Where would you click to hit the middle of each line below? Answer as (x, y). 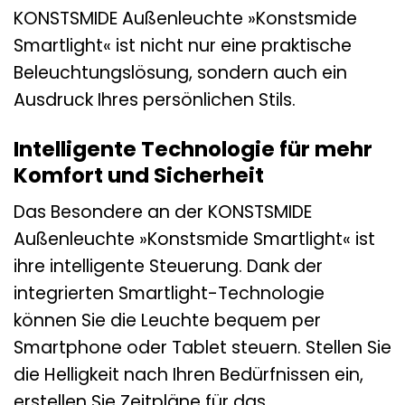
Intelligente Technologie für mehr (193, 149)
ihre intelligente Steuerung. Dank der (168, 267)
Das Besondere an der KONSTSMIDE (163, 212)
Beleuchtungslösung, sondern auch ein (180, 72)
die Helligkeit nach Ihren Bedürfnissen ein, (188, 375)
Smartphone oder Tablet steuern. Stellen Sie (202, 348)
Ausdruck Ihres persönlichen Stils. (155, 99)
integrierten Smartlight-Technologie (169, 294)
